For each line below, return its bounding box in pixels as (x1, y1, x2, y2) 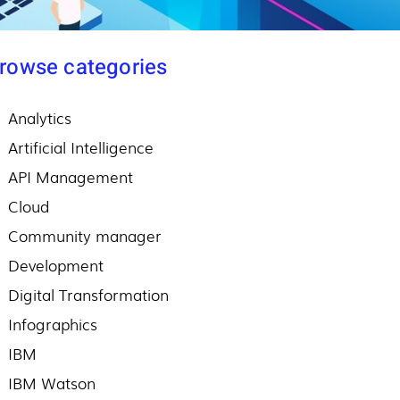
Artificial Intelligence (8, 135, 154, 158)
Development (8, 253, 104, 276)
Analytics (8, 105, 71, 129)
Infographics (8, 312, 97, 335)
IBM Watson (8, 371, 96, 394)
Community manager (8, 223, 162, 246)
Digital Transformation (8, 282, 169, 305)
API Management (8, 164, 133, 187)
